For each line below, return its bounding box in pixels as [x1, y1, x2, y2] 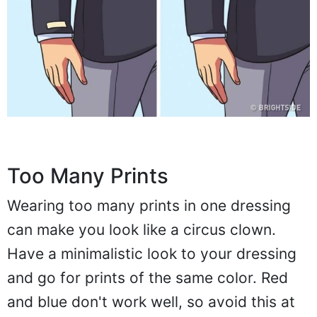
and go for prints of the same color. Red [7, 268, 288, 287]
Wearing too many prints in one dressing [7, 196, 291, 214]
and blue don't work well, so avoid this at [7, 292, 295, 311]
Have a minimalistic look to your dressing [7, 244, 296, 263]
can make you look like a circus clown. [7, 220, 276, 238]
